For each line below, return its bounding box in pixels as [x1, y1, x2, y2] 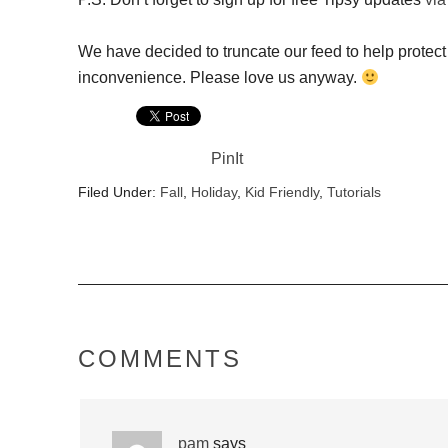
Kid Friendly [244, 184, 319, 200]
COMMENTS [77, 345, 242, 372]
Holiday [190, 184, 237, 200]
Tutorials [326, 184, 381, 200]
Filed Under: [77, 184, 160, 200]
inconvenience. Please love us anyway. [77, 69, 361, 86]
